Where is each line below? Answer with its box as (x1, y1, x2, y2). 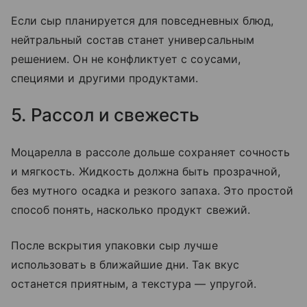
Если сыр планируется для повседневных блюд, (11, 14, 274, 28)
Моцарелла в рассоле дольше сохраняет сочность (11, 145, 291, 160)
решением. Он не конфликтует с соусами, (11, 52, 241, 66)
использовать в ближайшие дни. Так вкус (11, 258, 239, 272)
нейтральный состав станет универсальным (11, 33, 254, 47)
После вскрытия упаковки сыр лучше (11, 238, 218, 253)
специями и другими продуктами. (11, 71, 199, 86)
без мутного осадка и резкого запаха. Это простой (11, 184, 294, 198)
